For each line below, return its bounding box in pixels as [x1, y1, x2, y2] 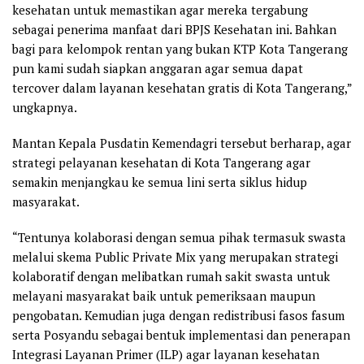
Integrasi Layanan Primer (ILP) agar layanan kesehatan [12, 345, 319, 362]
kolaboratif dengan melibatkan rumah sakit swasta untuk [12, 267, 330, 284]
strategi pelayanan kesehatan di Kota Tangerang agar [12, 154, 310, 171]
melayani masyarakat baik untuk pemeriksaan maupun [12, 287, 315, 304]
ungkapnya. [12, 98, 77, 115]
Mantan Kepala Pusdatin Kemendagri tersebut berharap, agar [12, 134, 351, 151]
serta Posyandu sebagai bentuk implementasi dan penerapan [12, 326, 350, 343]
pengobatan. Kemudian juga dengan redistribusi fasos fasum [12, 306, 344, 323]
